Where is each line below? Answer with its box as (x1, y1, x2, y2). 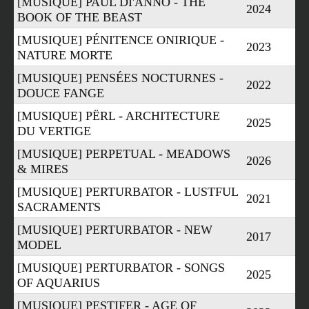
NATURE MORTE (17, 48, 112, 62)
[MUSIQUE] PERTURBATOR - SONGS (17, 260, 225, 275)
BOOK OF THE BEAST (17, 10, 142, 24)
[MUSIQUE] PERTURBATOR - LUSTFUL (17, 184, 238, 199)
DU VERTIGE (17, 123, 91, 138)
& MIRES (17, 161, 68, 176)
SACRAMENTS (17, 199, 101, 214)
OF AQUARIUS (17, 275, 100, 290)
